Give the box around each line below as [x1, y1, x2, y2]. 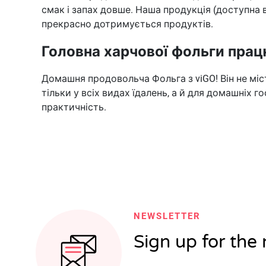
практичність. [42, 101, 106, 113]
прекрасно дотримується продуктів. [42, 18, 213, 30]
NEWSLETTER [134, 211, 201, 221]
